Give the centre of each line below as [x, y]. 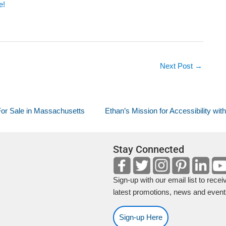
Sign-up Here [141, 217]
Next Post [177, 66]
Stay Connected [149, 149]
